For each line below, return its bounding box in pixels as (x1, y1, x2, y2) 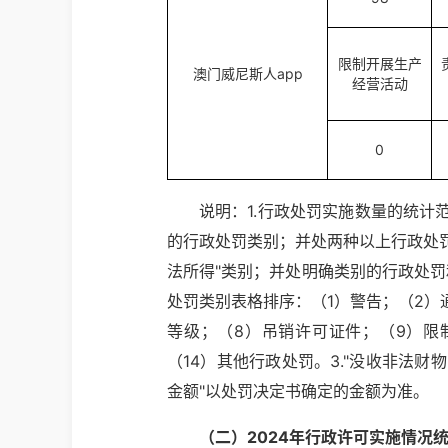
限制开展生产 (337, 55, 422, 72)
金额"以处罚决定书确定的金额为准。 (167, 381, 429, 401)
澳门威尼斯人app (192, 65, 303, 82)
